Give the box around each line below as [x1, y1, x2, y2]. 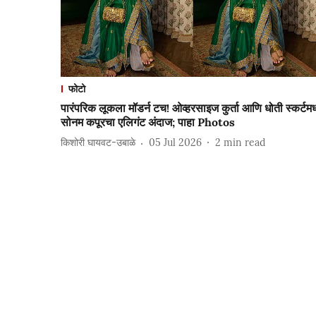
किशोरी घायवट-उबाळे [61, 136, 135, 150]
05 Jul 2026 [149, 136, 202, 150]
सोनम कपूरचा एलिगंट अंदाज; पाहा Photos [61, 114, 235, 129]
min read [224, 136, 265, 150]
